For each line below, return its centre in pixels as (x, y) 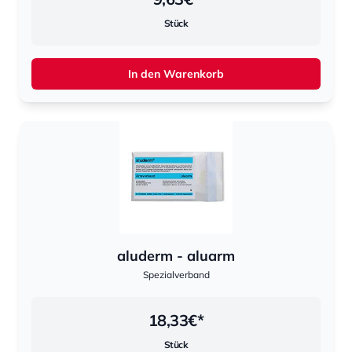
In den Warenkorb (176, 74)
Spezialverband (176, 275)
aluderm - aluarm (176, 256)
